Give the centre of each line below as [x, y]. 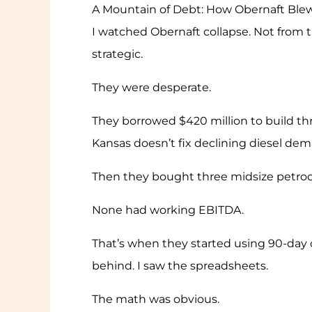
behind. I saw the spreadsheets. [180, 266]
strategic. [117, 54]
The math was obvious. [156, 299]
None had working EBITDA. [168, 210]
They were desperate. [151, 88]
